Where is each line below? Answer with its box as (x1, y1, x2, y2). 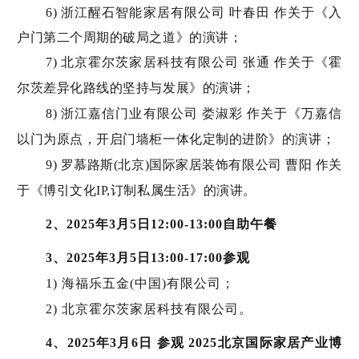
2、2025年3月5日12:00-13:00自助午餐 (46, 216, 277, 231)
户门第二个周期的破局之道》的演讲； (17, 30, 243, 44)
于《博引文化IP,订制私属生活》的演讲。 (17, 183, 256, 197)
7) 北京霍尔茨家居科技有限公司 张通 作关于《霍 (46, 54, 342, 69)
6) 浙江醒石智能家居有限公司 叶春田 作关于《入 (46, 5, 342, 19)
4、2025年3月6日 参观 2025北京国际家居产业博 (46, 335, 342, 349)
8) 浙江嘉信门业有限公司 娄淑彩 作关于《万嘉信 (46, 106, 342, 120)
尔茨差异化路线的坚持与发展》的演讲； (17, 80, 256, 95)
